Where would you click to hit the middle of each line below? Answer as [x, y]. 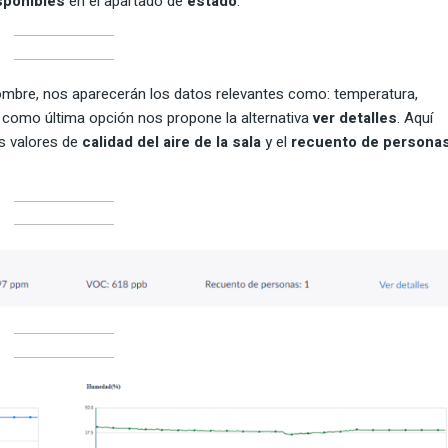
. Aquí [415, 118]
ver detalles [355, 118]
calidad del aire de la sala [171, 142]
